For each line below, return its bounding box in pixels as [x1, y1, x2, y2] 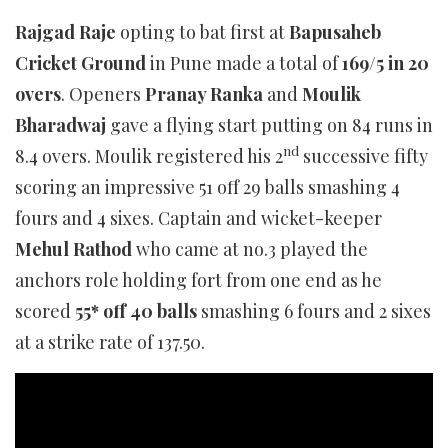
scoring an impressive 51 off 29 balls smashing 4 [15, 174, 400, 199]
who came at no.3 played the [136, 236, 368, 261]
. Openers [61, 81, 145, 106]
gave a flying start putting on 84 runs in [106, 112, 433, 137]
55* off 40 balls [75, 298, 197, 323]
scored [15, 298, 75, 323]
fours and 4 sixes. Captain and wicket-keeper [15, 205, 382, 230]
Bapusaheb [289, 19, 381, 44]
